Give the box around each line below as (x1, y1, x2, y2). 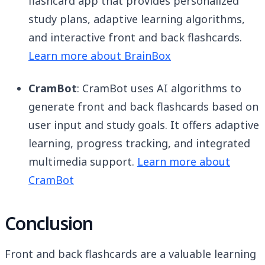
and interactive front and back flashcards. (28, 30, 242, 45)
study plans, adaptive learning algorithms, (28, 12, 245, 27)
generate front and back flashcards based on (28, 99, 258, 114)
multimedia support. (28, 154, 137, 169)
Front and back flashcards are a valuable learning (5, 247, 256, 261)
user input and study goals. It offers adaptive (28, 118, 259, 132)
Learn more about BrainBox (28, 49, 171, 63)
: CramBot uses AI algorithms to (77, 81, 241, 96)
